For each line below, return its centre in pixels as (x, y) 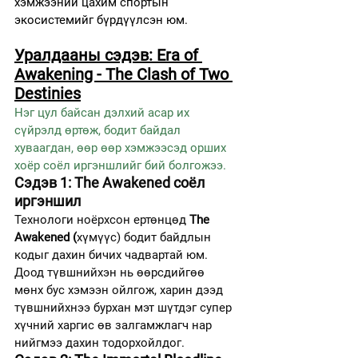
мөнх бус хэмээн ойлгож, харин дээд (120, 290)
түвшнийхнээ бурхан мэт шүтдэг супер (125, 307)
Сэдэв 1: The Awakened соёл (111, 182)
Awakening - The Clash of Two (123, 74)
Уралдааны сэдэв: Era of (108, 55)
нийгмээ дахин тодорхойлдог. (99, 342)
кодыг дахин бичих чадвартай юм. (113, 255)
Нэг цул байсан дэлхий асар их (103, 112)
